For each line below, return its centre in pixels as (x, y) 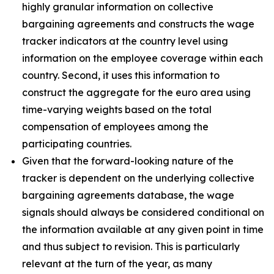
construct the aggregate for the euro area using (136, 92)
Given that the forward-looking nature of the (128, 161)
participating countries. (77, 144)
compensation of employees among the (115, 127)
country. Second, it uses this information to (121, 75)
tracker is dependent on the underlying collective (138, 178)
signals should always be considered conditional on (143, 212)
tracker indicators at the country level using (125, 41)
